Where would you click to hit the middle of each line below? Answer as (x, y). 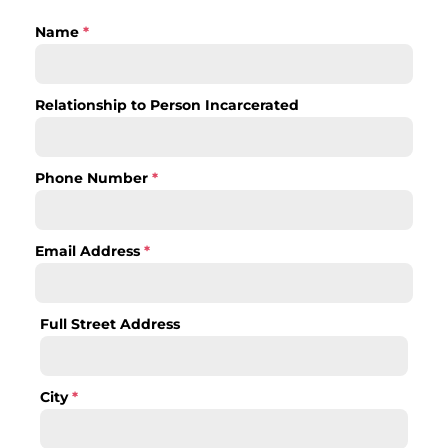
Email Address (89, 251)
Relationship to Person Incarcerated (166, 105)
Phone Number (93, 178)
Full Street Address (109, 324)
